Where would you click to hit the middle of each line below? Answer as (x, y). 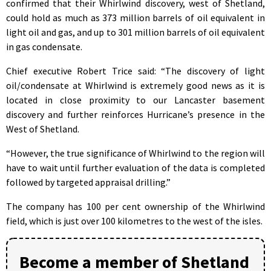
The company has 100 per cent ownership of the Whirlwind (135, 206)
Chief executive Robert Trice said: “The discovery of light (135, 70)
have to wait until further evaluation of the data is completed (135, 167)
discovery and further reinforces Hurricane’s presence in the (135, 114)
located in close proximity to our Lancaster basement (135, 100)
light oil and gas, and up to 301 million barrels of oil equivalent (135, 32)
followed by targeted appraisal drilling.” (88, 182)
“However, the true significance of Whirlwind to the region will (135, 153)
